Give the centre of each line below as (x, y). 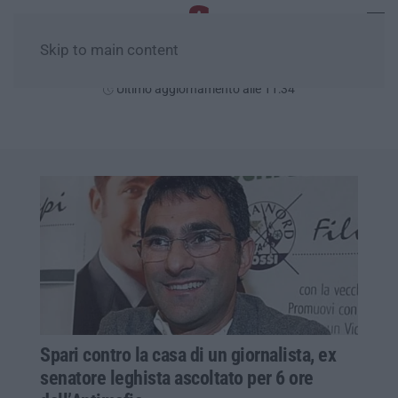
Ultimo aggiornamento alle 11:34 (204, 89)
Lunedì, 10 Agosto (199, 68)
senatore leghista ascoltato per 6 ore (177, 378)
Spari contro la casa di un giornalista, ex (188, 354)
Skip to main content (109, 50)
